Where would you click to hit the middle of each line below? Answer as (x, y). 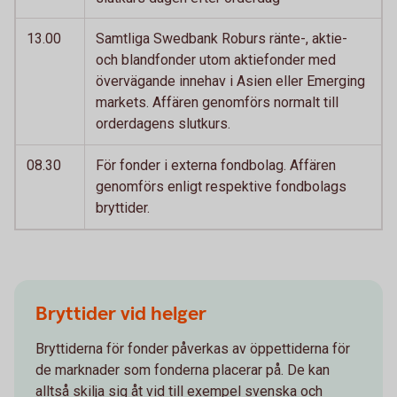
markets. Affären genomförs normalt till (217, 102)
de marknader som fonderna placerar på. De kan (183, 370)
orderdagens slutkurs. (163, 124)
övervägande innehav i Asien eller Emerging (230, 81)
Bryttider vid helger (121, 314)
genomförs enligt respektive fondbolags (221, 187)
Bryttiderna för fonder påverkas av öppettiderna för (193, 349)
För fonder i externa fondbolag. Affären (216, 165)
